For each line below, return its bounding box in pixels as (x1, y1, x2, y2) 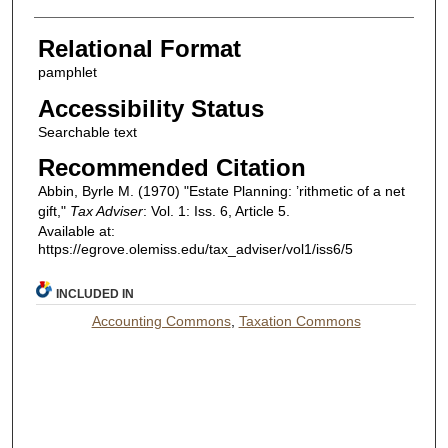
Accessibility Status (37, 94, 264, 122)
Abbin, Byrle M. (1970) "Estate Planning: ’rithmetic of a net (37, 183, 405, 200)
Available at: (37, 223, 115, 240)
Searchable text (37, 123, 137, 140)
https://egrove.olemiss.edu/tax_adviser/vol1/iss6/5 (37, 241, 353, 258)
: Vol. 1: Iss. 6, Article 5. (142, 203, 290, 220)
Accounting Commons (91, 312, 231, 329)
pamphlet (37, 63, 97, 80)
